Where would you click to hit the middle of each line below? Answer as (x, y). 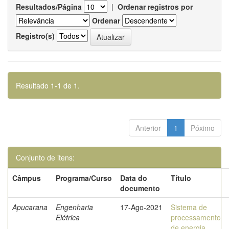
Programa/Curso (84, 178)
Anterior (148, 128)
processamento (196, 217)
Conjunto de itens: (45, 157)
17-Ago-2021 (141, 207)
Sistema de (189, 207)
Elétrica (68, 217)
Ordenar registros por (155, 7)
